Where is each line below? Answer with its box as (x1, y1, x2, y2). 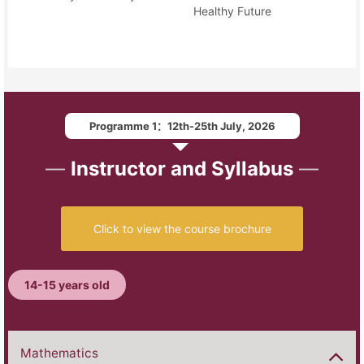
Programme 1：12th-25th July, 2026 (89, 119, 275, 133)
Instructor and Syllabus (71, 157, 293, 181)
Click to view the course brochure (93, 221, 271, 236)
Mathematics (20, 344, 99, 361)
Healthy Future (193, 4, 271, 19)
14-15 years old (24, 278, 110, 292)
